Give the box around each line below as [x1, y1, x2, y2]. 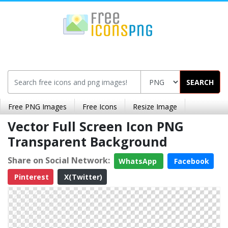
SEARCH [186, 77, 214, 87]
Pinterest [12, 172, 49, 182]
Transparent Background [8, 133, 167, 150]
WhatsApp [119, 156, 159, 166]
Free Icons [82, 102, 117, 111]
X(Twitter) [62, 172, 102, 182]
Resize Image [133, 102, 177, 111]
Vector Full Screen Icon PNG [8, 118, 184, 135]
